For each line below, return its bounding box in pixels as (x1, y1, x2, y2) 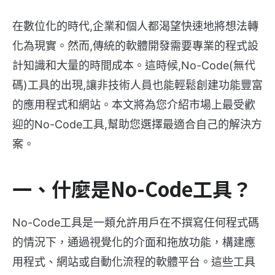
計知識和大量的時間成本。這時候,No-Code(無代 (12, 58, 255, 72)
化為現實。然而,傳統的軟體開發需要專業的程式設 (12, 39, 258, 52)
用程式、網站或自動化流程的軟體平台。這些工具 (12, 255, 255, 268)
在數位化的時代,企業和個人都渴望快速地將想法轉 (12, 19, 258, 33)
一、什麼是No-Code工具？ (12, 174, 252, 203)
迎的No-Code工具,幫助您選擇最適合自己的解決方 (12, 117, 262, 131)
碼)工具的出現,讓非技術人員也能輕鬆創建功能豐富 (12, 78, 263, 91)
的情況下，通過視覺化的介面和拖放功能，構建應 (12, 235, 255, 249)
